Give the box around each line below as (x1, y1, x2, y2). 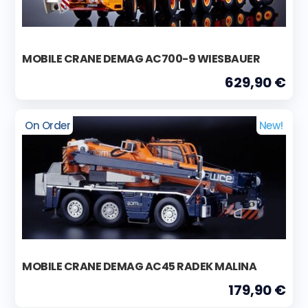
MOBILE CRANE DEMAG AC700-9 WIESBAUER (22, 50, 260, 67)
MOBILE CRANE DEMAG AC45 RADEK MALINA (22, 258, 256, 274)
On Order (25, 118, 71, 133)
